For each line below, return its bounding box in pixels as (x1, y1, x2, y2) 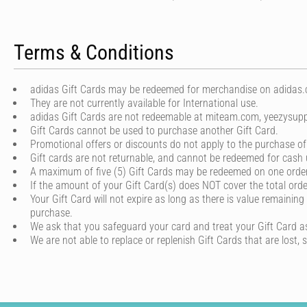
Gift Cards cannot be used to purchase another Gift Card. (30, 124, 278, 137)
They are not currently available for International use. (30, 97, 258, 110)
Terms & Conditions (14, 40, 174, 64)
